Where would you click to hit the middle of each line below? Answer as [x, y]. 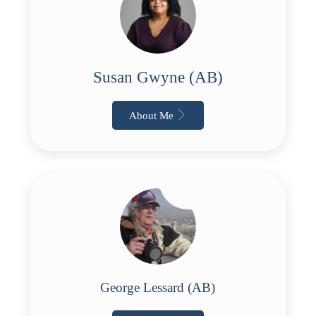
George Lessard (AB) [158, 287]
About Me [151, 116]
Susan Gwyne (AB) [158, 77]
